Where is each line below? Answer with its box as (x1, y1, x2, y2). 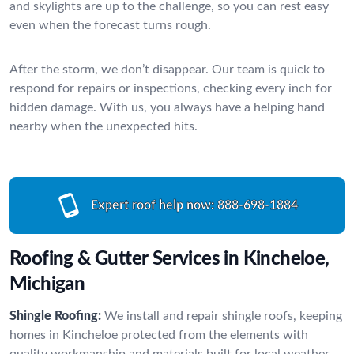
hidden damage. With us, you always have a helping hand (9, 100, 325, 114)
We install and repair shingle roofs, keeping (104, 309, 342, 322)
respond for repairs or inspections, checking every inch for (9, 81, 332, 95)
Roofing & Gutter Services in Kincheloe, (9, 249, 330, 269)
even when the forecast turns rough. (9, 18, 211, 32)
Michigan (9, 274, 85, 294)
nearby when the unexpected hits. (9, 119, 198, 133)
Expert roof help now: (91, 198, 214, 212)
